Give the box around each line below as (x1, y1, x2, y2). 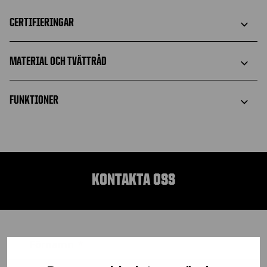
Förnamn (30, 237, 74, 251)
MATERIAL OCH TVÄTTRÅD (10, 54, 107, 67)
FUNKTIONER (10, 92, 58, 106)
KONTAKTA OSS (92, 170, 175, 188)
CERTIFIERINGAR (10, 15, 74, 29)
